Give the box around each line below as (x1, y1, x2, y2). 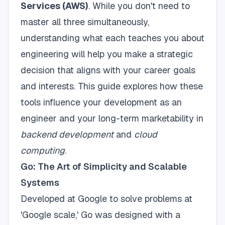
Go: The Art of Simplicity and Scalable (21, 161, 187, 172)
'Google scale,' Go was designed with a (21, 209, 180, 220)
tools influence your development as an (21, 96, 182, 108)
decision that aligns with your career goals (21, 64, 195, 76)
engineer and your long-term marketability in (21, 113, 203, 124)
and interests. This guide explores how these (21, 80, 203, 92)
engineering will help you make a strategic (21, 48, 193, 60)
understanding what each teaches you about (21, 32, 204, 44)
